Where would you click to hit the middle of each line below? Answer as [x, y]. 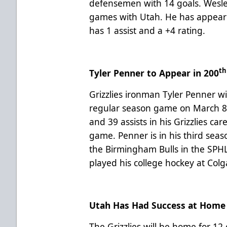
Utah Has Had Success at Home [158, 205]
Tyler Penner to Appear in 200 [154, 73]
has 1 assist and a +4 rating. [147, 30]
